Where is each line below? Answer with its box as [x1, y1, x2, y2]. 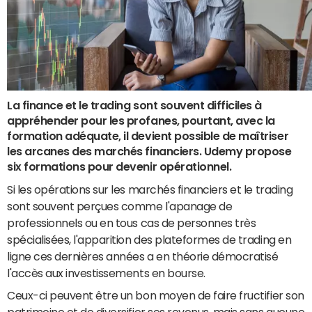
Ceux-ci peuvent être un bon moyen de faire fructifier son [7, 289, 304, 301]
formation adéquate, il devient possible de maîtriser [7, 130, 289, 141]
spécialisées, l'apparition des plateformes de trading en [7, 233, 292, 245]
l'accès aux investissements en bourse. [7, 267, 205, 279]
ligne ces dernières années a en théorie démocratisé [7, 250, 279, 262]
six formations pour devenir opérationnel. [7, 160, 232, 172]
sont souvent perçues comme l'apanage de [7, 200, 233, 212]
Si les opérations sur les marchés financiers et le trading [7, 183, 293, 195]
